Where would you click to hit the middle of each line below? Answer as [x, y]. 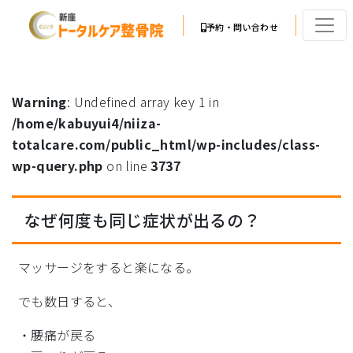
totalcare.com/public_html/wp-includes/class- [166, 144]
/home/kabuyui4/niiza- [87, 123]
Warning [39, 102]
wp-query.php [58, 165]
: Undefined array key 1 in [143, 102]
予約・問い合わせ [243, 26]
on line [127, 165]
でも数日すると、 [70, 301]
